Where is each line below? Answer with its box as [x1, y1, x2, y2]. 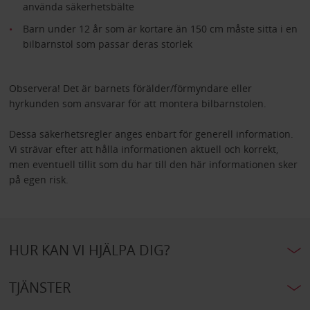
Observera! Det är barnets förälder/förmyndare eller [8, 81, 252, 95]
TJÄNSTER [8, 277, 71, 297]
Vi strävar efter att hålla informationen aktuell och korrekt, [8, 142, 278, 156]
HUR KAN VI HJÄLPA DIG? [8, 240, 170, 259]
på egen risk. [8, 172, 69, 186]
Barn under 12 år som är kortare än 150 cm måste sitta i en [22, 21, 298, 35]
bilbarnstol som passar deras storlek [22, 37, 192, 51]
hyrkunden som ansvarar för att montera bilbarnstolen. [8, 96, 266, 110]
